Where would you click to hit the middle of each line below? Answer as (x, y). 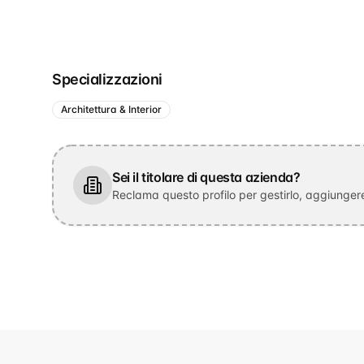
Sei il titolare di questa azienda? (206, 177)
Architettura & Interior (111, 109)
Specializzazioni (107, 79)
